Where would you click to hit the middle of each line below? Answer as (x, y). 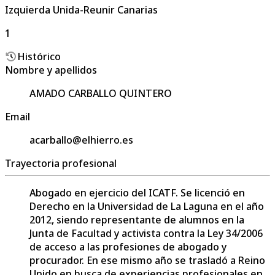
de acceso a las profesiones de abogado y (128, 246)
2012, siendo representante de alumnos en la (137, 219)
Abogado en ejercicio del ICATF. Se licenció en (137, 192)
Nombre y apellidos (51, 70)
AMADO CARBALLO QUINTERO (101, 93)
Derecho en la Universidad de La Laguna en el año (147, 206)
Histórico (39, 56)
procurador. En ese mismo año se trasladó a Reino (147, 260)
